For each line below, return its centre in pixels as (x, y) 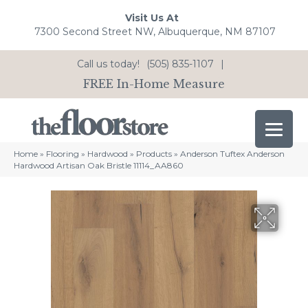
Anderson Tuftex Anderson (232, 154)
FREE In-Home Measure (154, 84)
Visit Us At (152, 18)
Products (154, 154)
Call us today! (108, 64)
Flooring (63, 154)
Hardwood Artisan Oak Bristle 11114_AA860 (99, 166)
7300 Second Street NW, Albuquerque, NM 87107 (155, 32)
